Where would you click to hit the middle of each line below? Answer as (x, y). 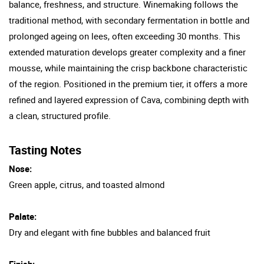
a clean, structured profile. (60, 115)
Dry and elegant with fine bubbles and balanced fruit (110, 232)
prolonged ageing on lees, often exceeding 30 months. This (125, 36)
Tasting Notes (45, 150)
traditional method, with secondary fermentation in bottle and (129, 20)
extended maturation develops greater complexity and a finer (127, 52)
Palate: (23, 216)
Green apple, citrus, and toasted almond (87, 184)
